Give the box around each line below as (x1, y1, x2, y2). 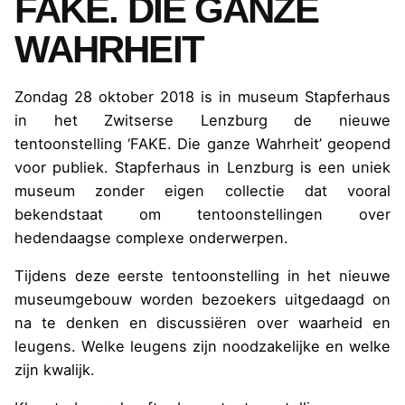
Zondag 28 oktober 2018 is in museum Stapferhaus (14, 87, 391, 106)
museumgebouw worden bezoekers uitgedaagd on (14, 289, 391, 308)
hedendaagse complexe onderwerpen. (14, 228, 288, 247)
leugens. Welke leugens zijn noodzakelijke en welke (14, 336, 391, 355)
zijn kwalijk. (14, 360, 95, 379)
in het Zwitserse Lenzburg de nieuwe (14, 110, 391, 129)
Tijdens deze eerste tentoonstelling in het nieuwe (14, 266, 391, 285)
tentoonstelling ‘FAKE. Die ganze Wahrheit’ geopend (14, 134, 391, 153)
